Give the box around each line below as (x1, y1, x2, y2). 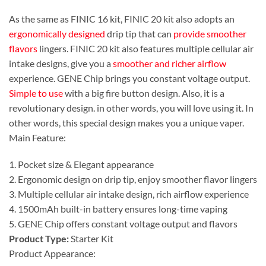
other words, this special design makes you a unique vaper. (9, 116, 244, 128)
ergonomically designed (9, 27, 105, 39)
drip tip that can (105, 27, 173, 39)
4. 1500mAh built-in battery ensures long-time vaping (9, 203, 227, 215)
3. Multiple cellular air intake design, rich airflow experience (9, 188, 249, 200)
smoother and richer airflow (113, 57, 226, 69)
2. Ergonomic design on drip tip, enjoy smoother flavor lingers (9, 173, 257, 185)
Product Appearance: (9, 248, 96, 259)
